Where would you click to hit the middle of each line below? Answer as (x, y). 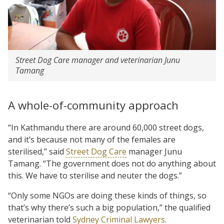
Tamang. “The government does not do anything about (112, 163)
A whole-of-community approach (93, 105)
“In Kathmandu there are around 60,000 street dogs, (106, 127)
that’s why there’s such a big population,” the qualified (109, 207)
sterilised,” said (37, 151)
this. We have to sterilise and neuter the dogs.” (95, 175)
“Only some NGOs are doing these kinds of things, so (107, 195)
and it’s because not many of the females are (92, 139)
